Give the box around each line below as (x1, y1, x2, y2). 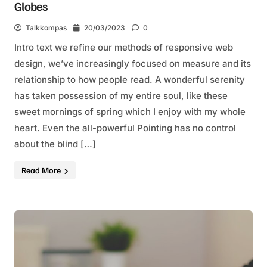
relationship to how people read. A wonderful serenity (14, 74, 245, 85)
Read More (21, 165, 63, 175)
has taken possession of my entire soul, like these (14, 90, 228, 101)
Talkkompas (26, 23, 67, 32)
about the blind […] (14, 138, 96, 150)
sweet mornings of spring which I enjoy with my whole (14, 106, 246, 117)
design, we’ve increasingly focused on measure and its (14, 58, 251, 69)
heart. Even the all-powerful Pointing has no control (14, 122, 236, 133)
